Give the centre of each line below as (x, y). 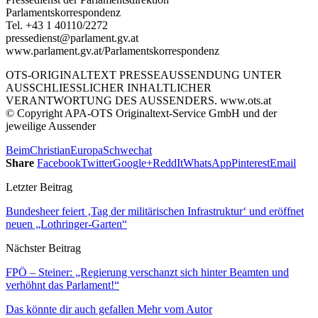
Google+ (133, 163)
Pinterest (251, 163)
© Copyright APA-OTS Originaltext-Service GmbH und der (141, 113)
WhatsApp (207, 163)
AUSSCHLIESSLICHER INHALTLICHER (109, 87)
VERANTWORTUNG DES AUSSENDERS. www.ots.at (138, 100)
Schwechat (127, 150)
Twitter (97, 163)
